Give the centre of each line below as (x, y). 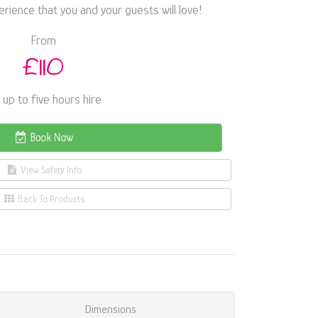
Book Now (50, 138)
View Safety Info (50, 169)
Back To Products (50, 199)
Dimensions (111, 309)
